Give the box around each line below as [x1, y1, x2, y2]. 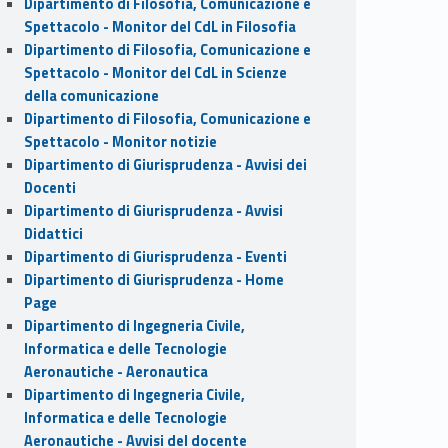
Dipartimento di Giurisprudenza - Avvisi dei [23, 153, 307, 176]
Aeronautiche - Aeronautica [23, 360, 208, 383]
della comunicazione [23, 84, 159, 107]
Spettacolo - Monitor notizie [23, 130, 217, 153]
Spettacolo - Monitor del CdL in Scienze [23, 61, 287, 84]
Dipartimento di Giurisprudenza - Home [23, 268, 284, 291]
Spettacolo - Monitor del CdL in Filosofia [23, 15, 296, 38]
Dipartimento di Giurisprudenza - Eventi [23, 245, 287, 268]
